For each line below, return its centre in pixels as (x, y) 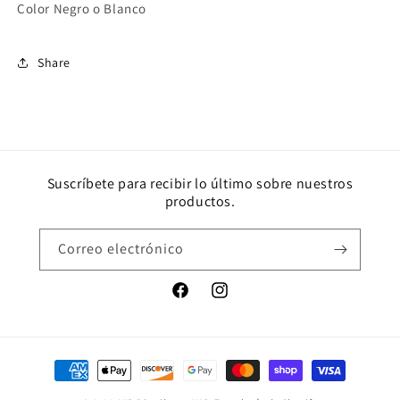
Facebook (198, 300)
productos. (200, 201)
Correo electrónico (121, 249)
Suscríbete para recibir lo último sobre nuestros (200, 183)
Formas (71, 362)
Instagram (239, 300)
